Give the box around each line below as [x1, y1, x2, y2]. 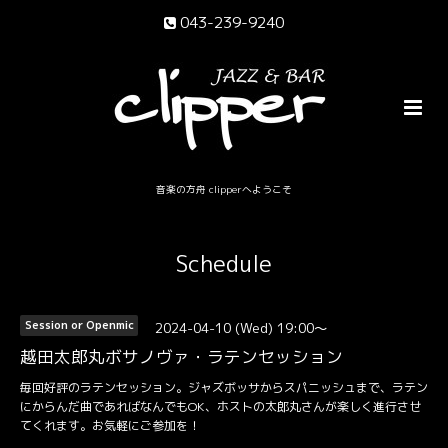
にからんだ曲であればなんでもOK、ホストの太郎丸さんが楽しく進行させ [20, 398, 421, 416]
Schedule [176, 248, 272, 280]
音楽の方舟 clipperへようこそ [155, 183, 292, 197]
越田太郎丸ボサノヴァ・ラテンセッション [20, 344, 343, 368]
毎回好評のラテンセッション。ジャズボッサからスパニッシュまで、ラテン [20, 379, 428, 397]
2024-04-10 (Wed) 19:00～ [154, 318, 328, 338]
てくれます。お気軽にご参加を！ [20, 417, 200, 435]
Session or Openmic [24, 318, 134, 333]
